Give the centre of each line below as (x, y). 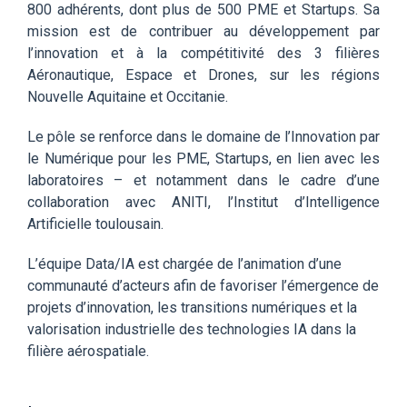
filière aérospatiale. (88, 351)
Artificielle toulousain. (95, 223)
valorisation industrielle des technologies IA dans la (192, 329)
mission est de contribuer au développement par (203, 31)
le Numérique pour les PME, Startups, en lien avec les (203, 158)
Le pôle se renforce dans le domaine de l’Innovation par (203, 136)
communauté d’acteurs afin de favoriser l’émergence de (203, 285)
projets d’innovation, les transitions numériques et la (192, 307)
